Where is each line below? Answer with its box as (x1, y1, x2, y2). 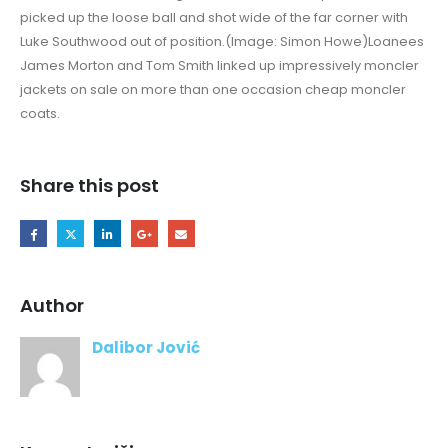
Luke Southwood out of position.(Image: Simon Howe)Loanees (20, 32, 424, 52)
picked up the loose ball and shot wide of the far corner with (20, 8, 408, 28)
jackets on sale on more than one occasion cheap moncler (20, 80, 406, 100)
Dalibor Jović (92, 337, 200, 359)
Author (20, 293, 84, 319)
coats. (20, 104, 60, 124)
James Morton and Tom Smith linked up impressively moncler (20, 56, 419, 76)
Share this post (20, 172, 159, 198)
